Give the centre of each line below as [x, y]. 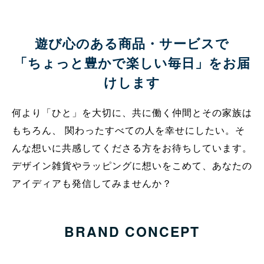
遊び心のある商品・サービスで [132, 43]
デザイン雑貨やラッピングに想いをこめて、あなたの [132, 166]
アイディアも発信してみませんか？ [92, 183]
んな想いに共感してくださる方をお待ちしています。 [132, 148]
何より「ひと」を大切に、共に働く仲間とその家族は [132, 113]
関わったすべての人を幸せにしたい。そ [154, 130]
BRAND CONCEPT [132, 232]
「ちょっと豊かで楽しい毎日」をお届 [132, 63]
